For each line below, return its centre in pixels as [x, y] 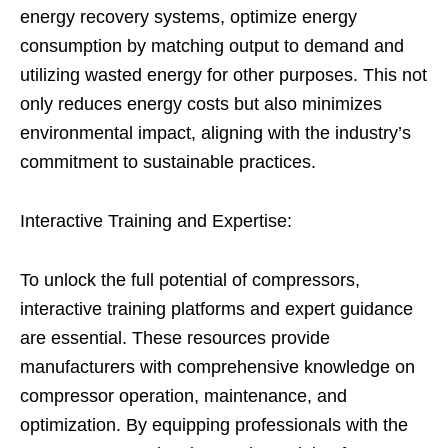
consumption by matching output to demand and [212, 46]
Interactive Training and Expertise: [156, 221]
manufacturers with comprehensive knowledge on [217, 367]
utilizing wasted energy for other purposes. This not [223, 75]
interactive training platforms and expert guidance [216, 309]
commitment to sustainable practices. [168, 162]
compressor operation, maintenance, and [183, 396]
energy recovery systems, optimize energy [188, 17]
